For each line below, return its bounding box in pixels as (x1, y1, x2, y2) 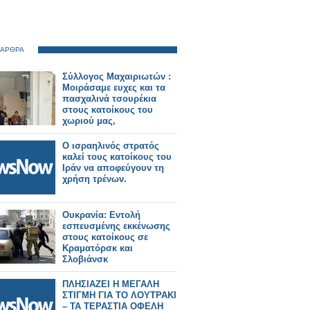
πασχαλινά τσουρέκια (62, 93, 156, 104)
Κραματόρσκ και (62, 243, 133, 253)
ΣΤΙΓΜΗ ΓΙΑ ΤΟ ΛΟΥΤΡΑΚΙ (62, 290, 176, 300)
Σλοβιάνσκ (62, 254, 108, 264)
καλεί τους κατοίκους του (62, 152, 172, 162)
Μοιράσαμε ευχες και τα (62, 82, 165, 93)
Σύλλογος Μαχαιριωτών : (62, 71, 171, 82)
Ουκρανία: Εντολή (62, 210, 140, 220)
